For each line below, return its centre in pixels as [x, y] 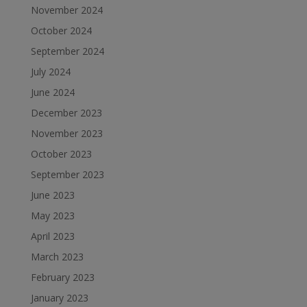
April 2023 [52, 236]
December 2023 [66, 113]
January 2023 [59, 298]
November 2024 [66, 10]
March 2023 [57, 257]
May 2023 [52, 216]
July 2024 [50, 72]
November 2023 [66, 133]
